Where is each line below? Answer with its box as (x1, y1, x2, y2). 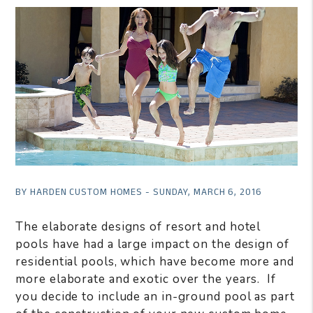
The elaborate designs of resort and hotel (15, 218, 261, 235)
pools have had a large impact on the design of (15, 235, 289, 252)
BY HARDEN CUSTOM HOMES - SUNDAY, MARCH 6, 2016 (15, 182, 262, 201)
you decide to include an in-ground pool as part (15, 288, 295, 305)
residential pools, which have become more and (15, 253, 294, 270)
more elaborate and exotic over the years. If (15, 270, 276, 287)
